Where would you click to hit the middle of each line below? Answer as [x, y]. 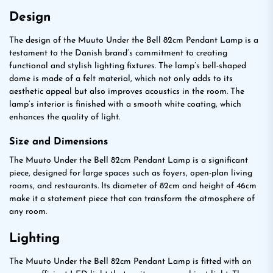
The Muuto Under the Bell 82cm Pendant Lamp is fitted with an [130, 262]
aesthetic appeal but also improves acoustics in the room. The [127, 92]
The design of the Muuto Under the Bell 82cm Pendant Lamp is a [134, 41]
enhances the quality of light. [65, 117]
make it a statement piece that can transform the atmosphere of [132, 199]
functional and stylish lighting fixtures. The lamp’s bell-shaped [128, 66]
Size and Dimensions [58, 142]
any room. [28, 212]
